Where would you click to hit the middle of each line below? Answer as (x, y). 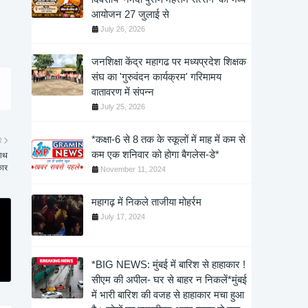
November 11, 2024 (133, 169)
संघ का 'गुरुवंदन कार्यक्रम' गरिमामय (156, 77)
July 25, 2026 (123, 107)
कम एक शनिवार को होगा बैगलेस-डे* (155, 154)
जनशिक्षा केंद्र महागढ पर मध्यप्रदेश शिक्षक (169, 62)
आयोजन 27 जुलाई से (130, 14)
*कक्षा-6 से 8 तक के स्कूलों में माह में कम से (168, 139)
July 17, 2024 (123, 217)
